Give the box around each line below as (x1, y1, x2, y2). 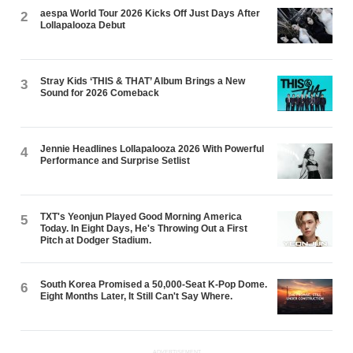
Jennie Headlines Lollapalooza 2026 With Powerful (40, 143, 265, 155)
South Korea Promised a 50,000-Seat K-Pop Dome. (40, 279, 268, 291)
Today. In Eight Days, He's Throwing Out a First (40, 223, 248, 235)
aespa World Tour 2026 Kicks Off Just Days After (40, 8, 261, 20)
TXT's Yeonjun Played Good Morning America (40, 211, 243, 223)
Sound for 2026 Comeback (40, 87, 160, 99)
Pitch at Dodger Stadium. (40, 235, 152, 247)
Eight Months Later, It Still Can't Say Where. (40, 291, 233, 303)
